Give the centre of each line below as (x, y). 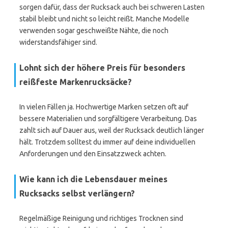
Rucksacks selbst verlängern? (77, 193)
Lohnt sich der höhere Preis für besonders (102, 68)
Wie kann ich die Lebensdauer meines (93, 179)
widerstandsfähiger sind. (58, 42)
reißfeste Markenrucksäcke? (76, 82)
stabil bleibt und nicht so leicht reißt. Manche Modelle (104, 19)
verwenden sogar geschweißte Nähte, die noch (94, 31)
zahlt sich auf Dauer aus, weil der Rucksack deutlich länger (112, 130)
